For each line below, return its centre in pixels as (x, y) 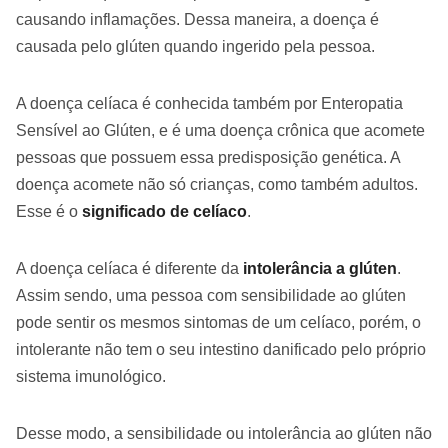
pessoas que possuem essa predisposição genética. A (208, 158)
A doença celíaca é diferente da (129, 269)
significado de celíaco (164, 212)
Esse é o (49, 212)
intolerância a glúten (320, 269)
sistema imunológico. (91, 377)
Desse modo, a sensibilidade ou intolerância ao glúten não (224, 434)
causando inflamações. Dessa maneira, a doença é (197, 20)
